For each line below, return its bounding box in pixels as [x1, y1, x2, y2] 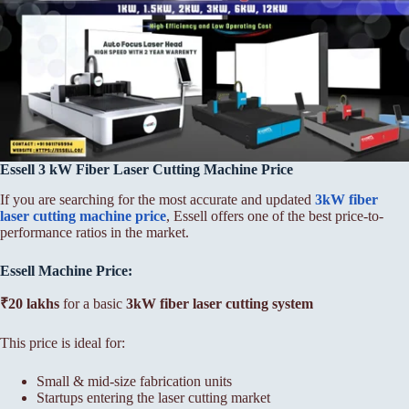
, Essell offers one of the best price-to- [166, 207, 383, 224]
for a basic [59, 295, 126, 311]
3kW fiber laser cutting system [126, 295, 313, 311]
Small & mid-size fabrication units [37, 372, 232, 389]
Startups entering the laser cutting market [37, 389, 270, 405]
